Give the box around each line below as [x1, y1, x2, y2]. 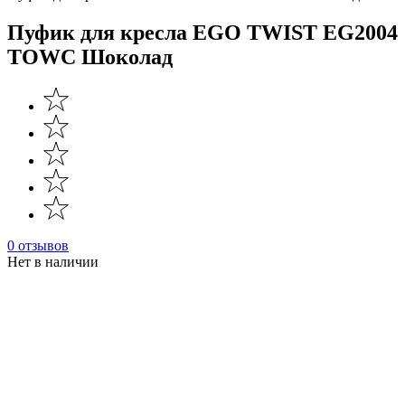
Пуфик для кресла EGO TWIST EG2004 [7, 20, 398, 44]
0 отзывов [7, 237, 69, 253]
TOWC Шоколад [7, 44, 173, 69]
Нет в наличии [7, 253, 99, 269]
